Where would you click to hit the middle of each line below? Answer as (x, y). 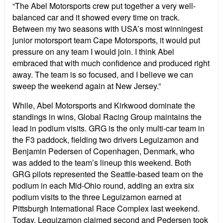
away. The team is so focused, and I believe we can (103, 75)
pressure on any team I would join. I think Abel (93, 52)
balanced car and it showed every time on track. (96, 17)
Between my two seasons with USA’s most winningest (108, 29)
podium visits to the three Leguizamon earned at (97, 197)
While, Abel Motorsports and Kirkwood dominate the (104, 106)
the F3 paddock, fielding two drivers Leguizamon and (106, 140)
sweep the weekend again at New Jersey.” (87, 86)
